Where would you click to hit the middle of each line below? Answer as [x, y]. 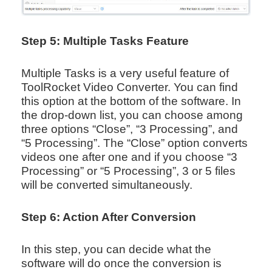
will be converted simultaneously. [107, 185]
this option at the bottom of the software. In [131, 101]
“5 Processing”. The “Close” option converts [134, 143]
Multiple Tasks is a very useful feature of [125, 73]
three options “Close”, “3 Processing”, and [129, 129]
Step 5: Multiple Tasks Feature [105, 41]
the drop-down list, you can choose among [132, 115]
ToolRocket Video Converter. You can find [129, 87]
